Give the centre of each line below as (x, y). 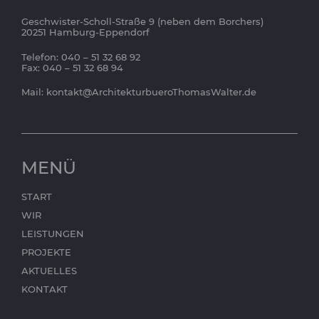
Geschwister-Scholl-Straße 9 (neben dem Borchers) (142, 22)
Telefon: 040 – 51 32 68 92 (81, 57)
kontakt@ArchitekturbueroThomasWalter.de (151, 92)
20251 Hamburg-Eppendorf (85, 32)
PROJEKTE (46, 252)
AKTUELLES (49, 270)
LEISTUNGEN (53, 233)
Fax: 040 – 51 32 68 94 (72, 67)
